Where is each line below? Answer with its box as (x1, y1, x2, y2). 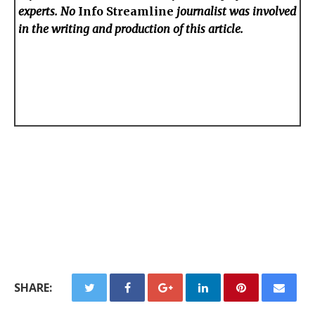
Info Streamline (78, 4, 174, 19)
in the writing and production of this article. (18, 22, 244, 37)
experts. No (18, 4, 79, 19)
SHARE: (14, 280, 52, 296)
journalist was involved (174, 4, 297, 19)
